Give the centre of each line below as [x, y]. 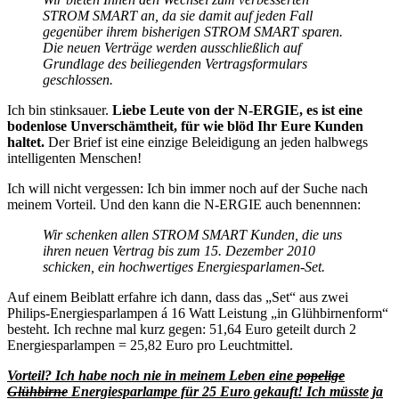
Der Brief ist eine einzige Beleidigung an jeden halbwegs [206, 142]
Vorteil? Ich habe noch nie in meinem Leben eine [152, 376]
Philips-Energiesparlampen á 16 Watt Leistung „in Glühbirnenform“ [198, 313]
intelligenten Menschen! [74, 159]
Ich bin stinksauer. [60, 110]
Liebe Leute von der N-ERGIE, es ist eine [237, 110]
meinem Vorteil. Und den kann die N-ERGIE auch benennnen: [184, 205]
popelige [321, 376]
